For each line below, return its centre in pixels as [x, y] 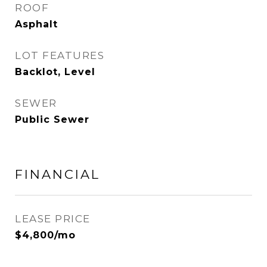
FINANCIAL [58, 174]
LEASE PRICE [53, 219]
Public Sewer [52, 119]
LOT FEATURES [60, 55]
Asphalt [36, 24]
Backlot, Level [55, 72]
